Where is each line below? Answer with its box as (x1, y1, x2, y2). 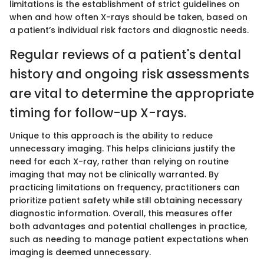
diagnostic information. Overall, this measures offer (9, 207, 233, 219)
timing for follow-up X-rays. (9, 104, 186, 122)
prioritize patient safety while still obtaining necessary (9, 194, 242, 206)
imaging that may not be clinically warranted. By (9, 168, 219, 180)
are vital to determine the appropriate (9, 85, 254, 103)
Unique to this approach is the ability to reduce (9, 129, 213, 141)
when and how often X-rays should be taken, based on (9, 11, 247, 24)
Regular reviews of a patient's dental (9, 46, 241, 64)
